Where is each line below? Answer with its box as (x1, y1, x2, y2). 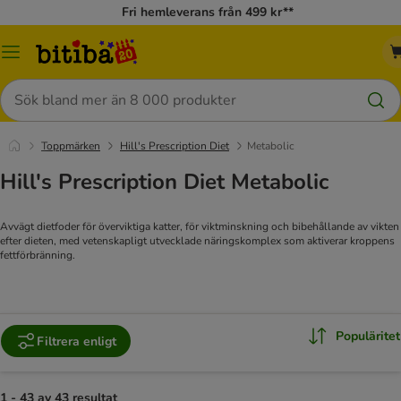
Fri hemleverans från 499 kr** (121, 4, 294, 21)
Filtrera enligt (37, 332, 116, 350)
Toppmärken (41, 139, 100, 153)
